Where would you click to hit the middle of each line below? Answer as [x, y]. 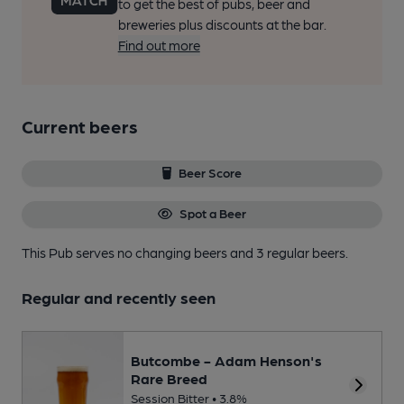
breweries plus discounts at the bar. [222, 24]
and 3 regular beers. [289, 252]
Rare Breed [169, 378]
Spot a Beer [212, 213]
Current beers [80, 126]
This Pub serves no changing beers [126, 252]
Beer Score [211, 172]
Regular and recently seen [119, 297]
